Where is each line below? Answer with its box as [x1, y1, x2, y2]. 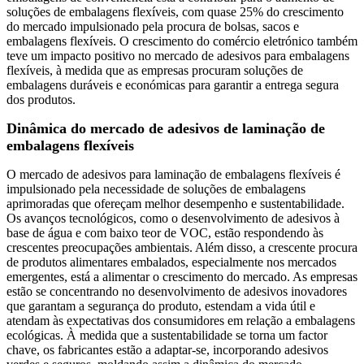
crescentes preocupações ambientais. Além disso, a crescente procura [6, 240, 357, 255]
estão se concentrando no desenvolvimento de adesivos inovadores [6, 284, 347, 299]
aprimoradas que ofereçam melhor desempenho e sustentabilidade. [6, 197, 344, 211]
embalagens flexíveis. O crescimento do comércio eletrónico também [6, 34, 357, 49]
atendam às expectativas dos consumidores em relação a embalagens [6, 314, 355, 328]
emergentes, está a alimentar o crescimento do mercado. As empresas [6, 270, 357, 284]
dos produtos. [6, 93, 76, 107]
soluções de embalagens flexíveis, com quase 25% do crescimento [6, 5, 344, 19]
